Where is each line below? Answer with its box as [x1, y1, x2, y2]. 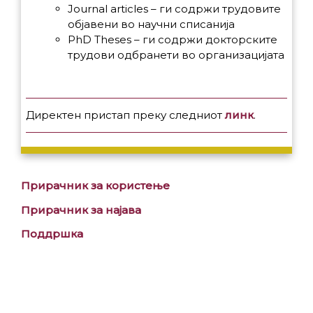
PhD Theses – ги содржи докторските [68, 32, 277, 46]
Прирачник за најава [21, 203, 141, 217]
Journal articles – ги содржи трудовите [68, 1, 281, 15]
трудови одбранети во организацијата [68, 48, 284, 61]
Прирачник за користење [21, 178, 170, 192]
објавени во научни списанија [68, 17, 235, 31]
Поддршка [21, 227, 83, 241]
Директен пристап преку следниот [26, 108, 225, 122]
